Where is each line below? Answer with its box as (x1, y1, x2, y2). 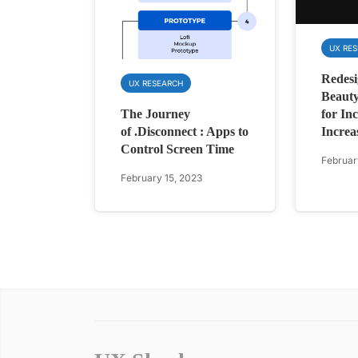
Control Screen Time (121, 141, 234, 156)
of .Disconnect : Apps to (121, 124, 249, 138)
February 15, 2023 (121, 171, 202, 184)
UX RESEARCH (129, 78, 183, 88)
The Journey (121, 106, 190, 121)
